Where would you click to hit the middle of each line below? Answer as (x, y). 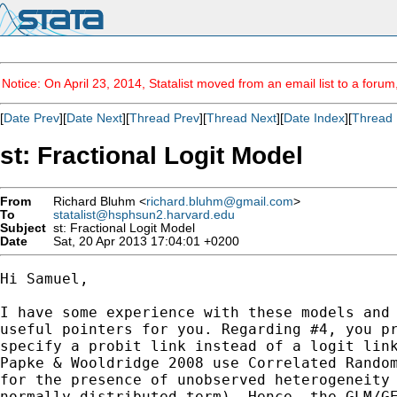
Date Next (94, 118)
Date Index (314, 118)
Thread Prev (164, 118)
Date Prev (31, 118)
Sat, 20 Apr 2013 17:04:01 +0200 (143, 241)
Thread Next (241, 118)
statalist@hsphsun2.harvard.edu (144, 214)
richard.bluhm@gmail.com (220, 201)
